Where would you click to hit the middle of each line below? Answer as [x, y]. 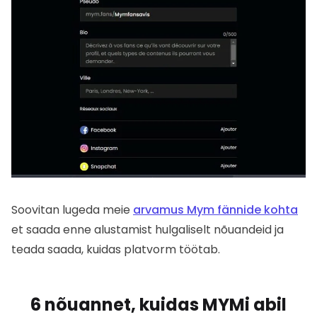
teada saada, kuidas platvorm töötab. [116, 250]
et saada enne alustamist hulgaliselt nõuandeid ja [148, 230]
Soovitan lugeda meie [72, 210]
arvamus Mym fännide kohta [215, 210]
